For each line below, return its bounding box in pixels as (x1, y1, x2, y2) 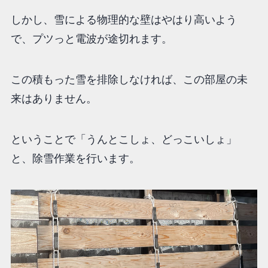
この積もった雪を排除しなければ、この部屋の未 (10, 74, 248, 86)
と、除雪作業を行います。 (10, 153, 140, 165)
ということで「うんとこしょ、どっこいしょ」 (10, 133, 237, 146)
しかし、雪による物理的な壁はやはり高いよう (10, 14, 237, 26)
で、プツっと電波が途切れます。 (10, 33, 172, 45)
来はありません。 (10, 93, 97, 105)
